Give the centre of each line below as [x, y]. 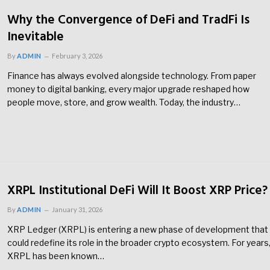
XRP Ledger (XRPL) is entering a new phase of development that [138, 229]
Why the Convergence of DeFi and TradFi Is [128, 20]
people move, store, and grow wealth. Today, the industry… [124, 102]
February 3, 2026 [77, 56]
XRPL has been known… [56, 256]
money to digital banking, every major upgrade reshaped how [128, 89]
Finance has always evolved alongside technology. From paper [132, 76]
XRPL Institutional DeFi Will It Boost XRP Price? [137, 190]
